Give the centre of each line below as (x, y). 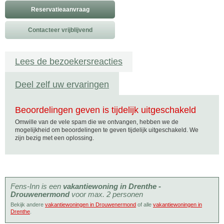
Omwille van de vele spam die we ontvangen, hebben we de (97, 122)
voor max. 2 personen (106, 194)
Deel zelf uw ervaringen (62, 84)
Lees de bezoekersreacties (69, 61)
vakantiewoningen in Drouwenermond (90, 204)
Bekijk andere (28, 204)
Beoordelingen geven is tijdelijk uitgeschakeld (105, 110)
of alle (144, 204)
